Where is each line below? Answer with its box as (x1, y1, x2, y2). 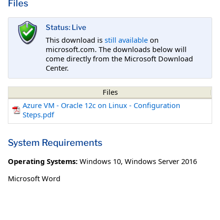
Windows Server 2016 (125, 156, 197, 166)
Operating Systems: (8, 156, 78, 166)
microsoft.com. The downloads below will (46, 44, 187, 54)
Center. (46, 62, 69, 73)
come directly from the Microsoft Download (46, 53, 193, 63)
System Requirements (8, 137, 102, 148)
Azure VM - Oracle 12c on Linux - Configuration (23, 100, 181, 110)
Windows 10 (80, 156, 121, 166)
